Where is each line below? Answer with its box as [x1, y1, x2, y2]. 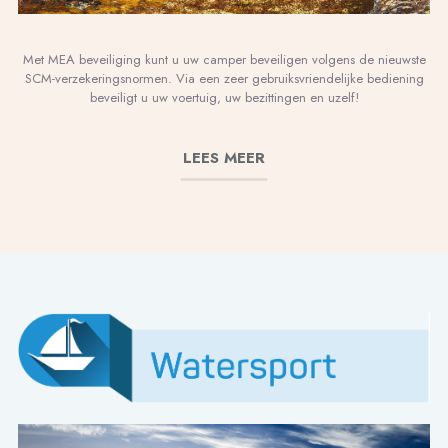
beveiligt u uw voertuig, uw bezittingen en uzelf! [89, 88, 359, 108]
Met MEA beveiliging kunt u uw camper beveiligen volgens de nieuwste [22, 50, 426, 70]
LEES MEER [183, 147, 265, 170]
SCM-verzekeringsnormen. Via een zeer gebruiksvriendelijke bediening [24, 69, 424, 89]
